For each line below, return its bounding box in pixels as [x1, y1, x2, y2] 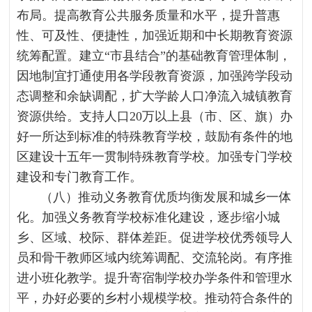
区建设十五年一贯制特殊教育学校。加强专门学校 [17, 150, 293, 164]
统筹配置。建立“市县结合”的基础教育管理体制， [17, 49, 292, 63]
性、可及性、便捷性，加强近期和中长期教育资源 [17, 29, 293, 42]
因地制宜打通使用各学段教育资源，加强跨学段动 [17, 69, 293, 83]
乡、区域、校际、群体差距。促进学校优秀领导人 [17, 231, 293, 244]
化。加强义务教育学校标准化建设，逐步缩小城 [17, 210, 281, 224]
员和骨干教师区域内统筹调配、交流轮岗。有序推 [17, 251, 293, 265]
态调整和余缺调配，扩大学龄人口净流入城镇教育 [17, 89, 293, 103]
